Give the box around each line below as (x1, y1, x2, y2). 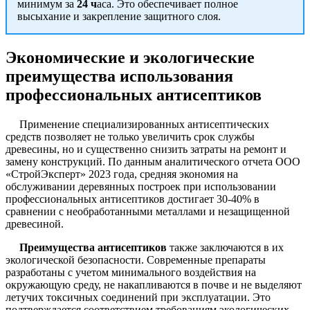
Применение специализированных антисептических (19, 118, 269, 130)
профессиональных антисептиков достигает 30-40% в (6, 192, 259, 205)
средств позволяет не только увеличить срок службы (6, 130, 255, 143)
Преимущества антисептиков (19, 241, 167, 253)
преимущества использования (6, 66, 233, 85)
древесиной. (6, 217, 64, 230)
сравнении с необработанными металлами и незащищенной (6, 205, 290, 217)
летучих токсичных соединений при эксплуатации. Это (6, 291, 271, 303)
